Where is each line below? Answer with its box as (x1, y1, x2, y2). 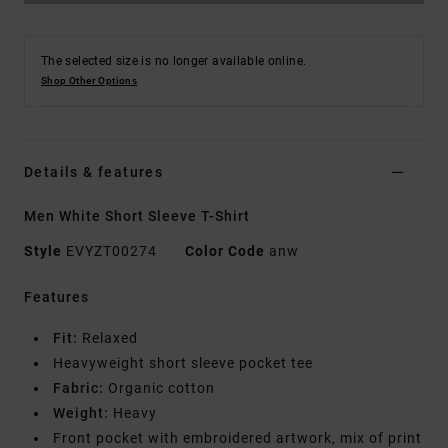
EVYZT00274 (62, 243, 161, 260)
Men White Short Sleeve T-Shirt (24, 208, 250, 225)
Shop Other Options (41, 75, 138, 87)
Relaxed (78, 330, 138, 347)
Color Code (185, 243, 265, 260)
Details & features (24, 164, 164, 181)
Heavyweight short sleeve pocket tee (53, 355, 313, 372)
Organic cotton (104, 380, 215, 397)
